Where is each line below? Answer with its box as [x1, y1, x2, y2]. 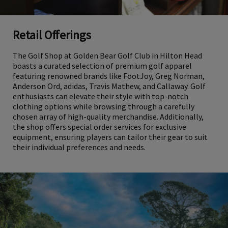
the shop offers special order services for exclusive [13, 131, 186, 141]
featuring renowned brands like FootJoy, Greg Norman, [13, 80, 205, 91]
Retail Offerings [13, 36, 91, 52]
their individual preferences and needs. [13, 151, 146, 162]
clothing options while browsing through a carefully [13, 110, 194, 121]
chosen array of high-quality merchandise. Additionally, [13, 121, 204, 131]
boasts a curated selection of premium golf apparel [13, 70, 192, 80]
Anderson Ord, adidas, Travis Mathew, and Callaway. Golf [13, 90, 206, 101]
